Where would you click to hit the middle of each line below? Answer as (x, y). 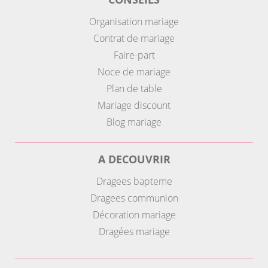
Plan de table (134, 89)
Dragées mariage (134, 232)
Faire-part (134, 55)
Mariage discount (134, 106)
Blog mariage (134, 122)
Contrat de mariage (134, 39)
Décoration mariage (134, 215)
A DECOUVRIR (134, 159)
